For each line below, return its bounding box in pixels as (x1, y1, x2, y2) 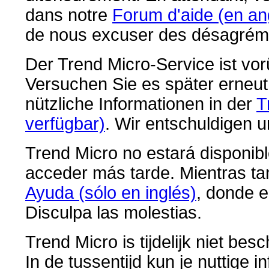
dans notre (25, 5, 112, 25)
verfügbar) (25, 114, 105, 133)
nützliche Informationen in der (25, 94, 256, 113)
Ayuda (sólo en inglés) (25, 183, 196, 202)
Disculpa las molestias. (25, 203, 202, 222)
